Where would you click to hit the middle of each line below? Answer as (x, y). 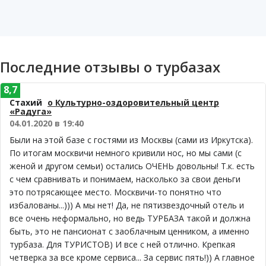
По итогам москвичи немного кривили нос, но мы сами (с (126, 153)
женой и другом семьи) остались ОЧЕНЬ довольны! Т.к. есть (132, 166)
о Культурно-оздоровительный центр (133, 102)
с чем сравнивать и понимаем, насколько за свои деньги (125, 179)
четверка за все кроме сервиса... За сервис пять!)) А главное (132, 257)
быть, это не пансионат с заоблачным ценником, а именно (129, 231)
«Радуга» (31, 111)
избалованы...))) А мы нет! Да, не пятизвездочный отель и (127, 205)
